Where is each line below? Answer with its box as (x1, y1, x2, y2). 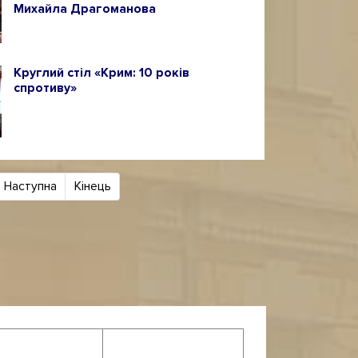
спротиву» (13, 80, 77, 96)
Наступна (3, 179, 57, 193)
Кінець (74, 179, 111, 193)
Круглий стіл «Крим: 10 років (13, 65, 189, 81)
